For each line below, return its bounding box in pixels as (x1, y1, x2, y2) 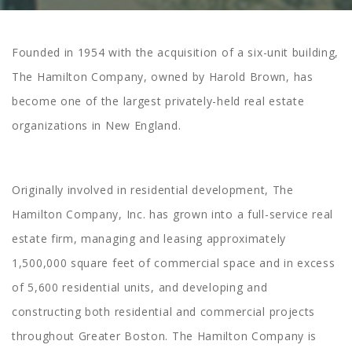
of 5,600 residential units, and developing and (12, 280, 268, 295)
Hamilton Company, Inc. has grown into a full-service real (12, 207, 333, 222)
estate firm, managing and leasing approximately (12, 231, 286, 246)
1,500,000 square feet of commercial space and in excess (12, 255, 335, 270)
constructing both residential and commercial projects (12, 304, 316, 319)
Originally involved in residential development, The (12, 182, 294, 197)
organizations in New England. (12, 118, 181, 133)
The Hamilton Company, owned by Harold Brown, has (12, 69, 313, 84)
